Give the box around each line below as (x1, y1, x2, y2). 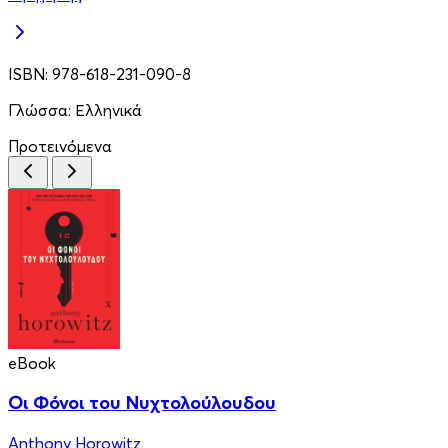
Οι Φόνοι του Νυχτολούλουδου (8, 391, 276, 415)
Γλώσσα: (8, 99, 75, 120)
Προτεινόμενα (8, 135, 112, 156)
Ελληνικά (75, 99, 142, 120)
